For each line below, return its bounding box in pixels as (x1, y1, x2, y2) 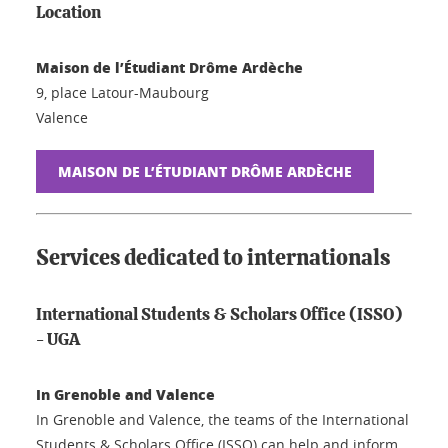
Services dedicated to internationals (36, 246, 390, 269)
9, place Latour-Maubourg (36, 82, 209, 102)
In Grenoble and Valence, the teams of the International (36, 409, 409, 429)
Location (36, 3, 101, 21)
